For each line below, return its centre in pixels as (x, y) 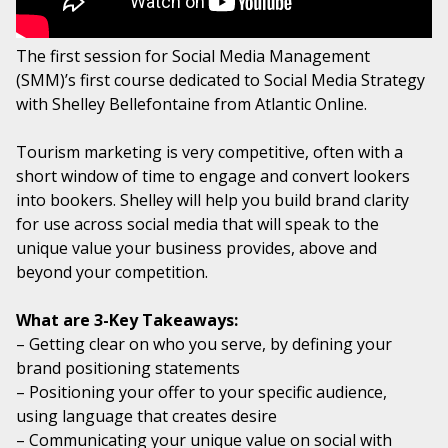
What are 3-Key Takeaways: (127, 320)
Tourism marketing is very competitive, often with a (209, 152)
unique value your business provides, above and (196, 248)
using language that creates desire (146, 416)
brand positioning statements (128, 368)
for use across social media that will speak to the (197, 224)
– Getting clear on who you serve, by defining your (204, 344)
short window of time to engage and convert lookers (213, 176)
